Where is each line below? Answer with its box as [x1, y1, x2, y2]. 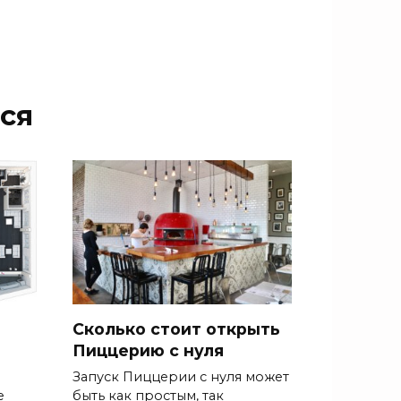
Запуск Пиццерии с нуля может [73, 368, 289, 385]
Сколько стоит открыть [73, 319, 280, 338]
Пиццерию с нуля [73, 340, 224, 360]
